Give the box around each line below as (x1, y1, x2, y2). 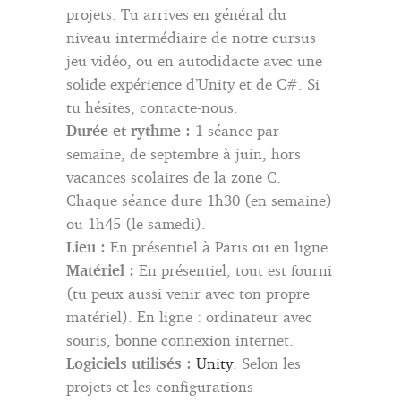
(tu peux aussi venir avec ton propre (66, 283, 310, 303)
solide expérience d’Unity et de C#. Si (66, 73, 320, 93)
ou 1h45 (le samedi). (66, 213, 206, 233)
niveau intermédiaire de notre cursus (66, 27, 316, 47)
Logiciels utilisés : (66, 353, 192, 372)
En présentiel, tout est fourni (134, 260, 332, 279)
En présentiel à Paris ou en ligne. (106, 236, 332, 256)
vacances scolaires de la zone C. (66, 166, 281, 186)
